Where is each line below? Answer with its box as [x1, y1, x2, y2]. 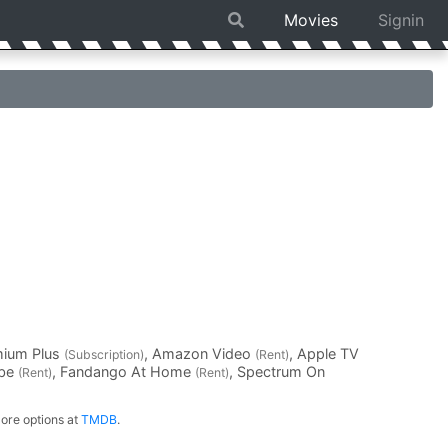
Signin [378, 10, 424, 30]
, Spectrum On [229, 363, 325, 380]
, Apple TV [289, 345, 359, 362]
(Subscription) [64, 347, 144, 362]
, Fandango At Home [52, 363, 195, 380]
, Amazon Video [144, 345, 255, 362]
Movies [284, 10, 338, 30]
